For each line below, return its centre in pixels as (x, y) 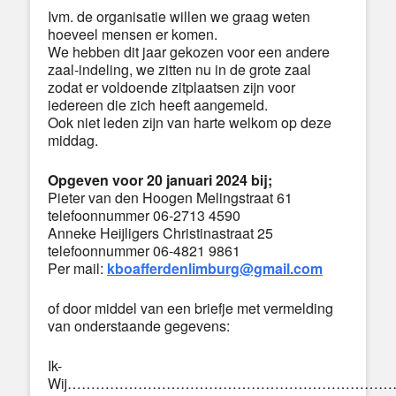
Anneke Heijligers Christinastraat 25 (160, 232)
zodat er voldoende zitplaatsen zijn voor (171, 87)
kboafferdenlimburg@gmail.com (215, 268)
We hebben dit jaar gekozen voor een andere (189, 51)
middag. (73, 140)
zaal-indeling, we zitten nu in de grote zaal (179, 69)
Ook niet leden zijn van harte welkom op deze (190, 122)
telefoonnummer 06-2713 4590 (144, 215)
